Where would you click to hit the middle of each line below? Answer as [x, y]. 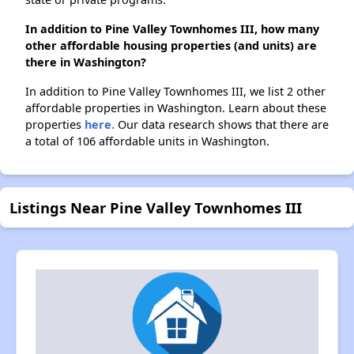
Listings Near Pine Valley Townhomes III [156, 208]
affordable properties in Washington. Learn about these [176, 108]
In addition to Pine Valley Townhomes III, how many [172, 29]
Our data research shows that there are [222, 125]
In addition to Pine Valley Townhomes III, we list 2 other [175, 92]
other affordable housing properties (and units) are [171, 46]
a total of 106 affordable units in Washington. [147, 141]
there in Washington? [86, 62]
